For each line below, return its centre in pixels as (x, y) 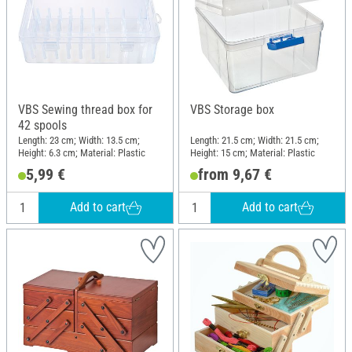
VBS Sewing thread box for (85, 109)
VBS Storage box (232, 109)
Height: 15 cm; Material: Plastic (253, 153)
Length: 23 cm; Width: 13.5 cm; (79, 141)
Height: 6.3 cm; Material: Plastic (82, 153)
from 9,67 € (235, 174)
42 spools (42, 125)
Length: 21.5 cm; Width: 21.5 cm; (255, 141)
